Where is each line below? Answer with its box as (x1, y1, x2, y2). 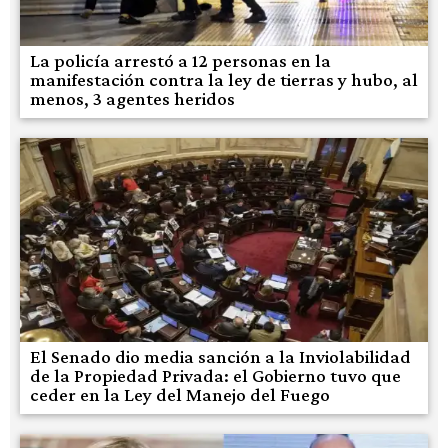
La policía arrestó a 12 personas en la (30, 49, 331, 71)
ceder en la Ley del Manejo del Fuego (30, 383, 330, 405)
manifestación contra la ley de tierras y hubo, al (30, 68, 418, 90)
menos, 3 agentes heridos (30, 87, 235, 109)
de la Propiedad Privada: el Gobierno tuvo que (30, 364, 401, 386)
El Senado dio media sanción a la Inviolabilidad (30, 345, 411, 367)
